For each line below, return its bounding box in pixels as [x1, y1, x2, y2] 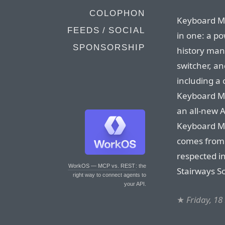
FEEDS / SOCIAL [67, 26, 145, 35]
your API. [124, 181, 146, 187]
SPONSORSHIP [73, 43, 145, 52]
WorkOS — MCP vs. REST [68, 163, 135, 169]
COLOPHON [89, 9, 145, 18]
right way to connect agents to [73, 172, 146, 178]
